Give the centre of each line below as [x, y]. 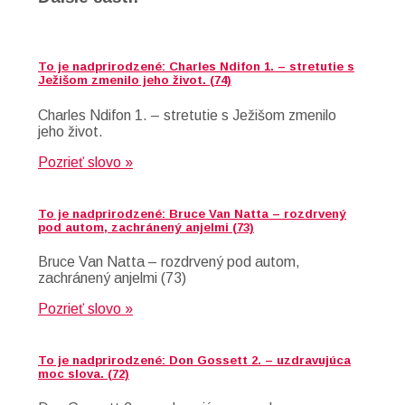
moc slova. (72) [84, 374]
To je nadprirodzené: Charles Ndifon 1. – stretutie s [196, 67]
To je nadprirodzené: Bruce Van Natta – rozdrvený [192, 213]
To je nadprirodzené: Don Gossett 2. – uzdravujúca [194, 361]
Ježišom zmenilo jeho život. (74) [135, 80]
